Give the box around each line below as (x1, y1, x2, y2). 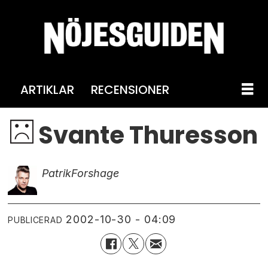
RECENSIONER (90, 81, 169, 98)
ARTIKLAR (20, 81, 74, 98)
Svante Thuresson (33, 118, 258, 152)
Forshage (71, 166, 119, 179)
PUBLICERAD (8, 214, 63, 225)
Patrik (41, 166, 71, 179)
